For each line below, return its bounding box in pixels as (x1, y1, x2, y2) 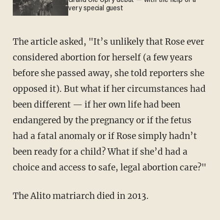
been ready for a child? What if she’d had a (12, 146, 188, 157)
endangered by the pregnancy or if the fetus (12, 114, 192, 126)
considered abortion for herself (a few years (12, 52, 192, 63)
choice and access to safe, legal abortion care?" (12, 162, 206, 173)
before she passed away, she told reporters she (12, 67, 204, 79)
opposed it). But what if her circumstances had (12, 83, 206, 94)
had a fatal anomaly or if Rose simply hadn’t (12, 130, 197, 141)
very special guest (68, 5, 123, 13)
